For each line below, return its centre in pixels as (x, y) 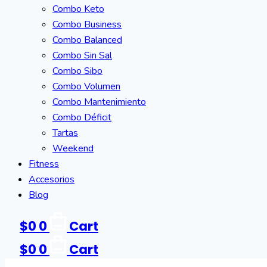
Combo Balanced (87, 40)
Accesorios (52, 179)
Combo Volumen (86, 86)
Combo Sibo (77, 71)
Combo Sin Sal (82, 55)
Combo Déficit (82, 117)
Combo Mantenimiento (99, 102)
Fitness (44, 164)
